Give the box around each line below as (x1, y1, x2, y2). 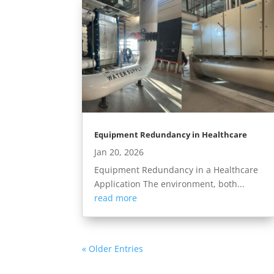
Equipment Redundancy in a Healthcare (94, 164, 259, 176)
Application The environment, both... (94, 178, 245, 190)
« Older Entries (82, 243, 144, 255)
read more (94, 192, 138, 204)
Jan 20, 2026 (94, 146, 144, 158)
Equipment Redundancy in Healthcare (94, 129, 248, 141)
